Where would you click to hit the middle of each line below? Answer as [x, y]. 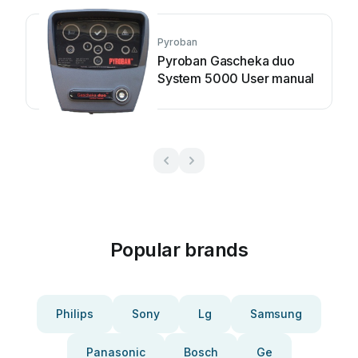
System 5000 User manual [236, 78]
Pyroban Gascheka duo [226, 61]
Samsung [276, 314]
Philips [75, 314]
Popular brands [179, 250]
